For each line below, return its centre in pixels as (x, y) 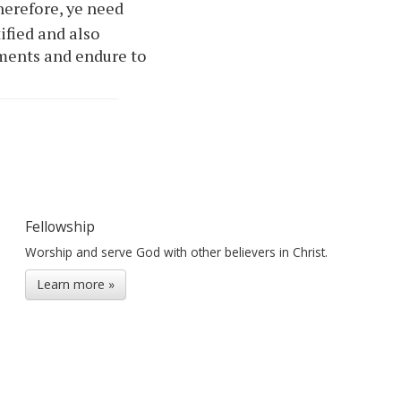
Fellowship (60, 226)
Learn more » (76, 284)
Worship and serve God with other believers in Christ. (177, 252)
